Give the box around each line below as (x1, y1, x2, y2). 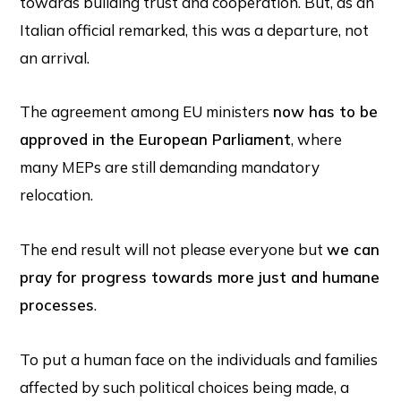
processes (20, 295, 95, 314)
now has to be (273, 102, 379, 122)
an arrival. (20, 47, 90, 67)
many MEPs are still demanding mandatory (20, 158, 320, 177)
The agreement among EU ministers (20, 102, 274, 122)
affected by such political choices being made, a (20, 377, 350, 397)
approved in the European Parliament (20, 130, 292, 149)
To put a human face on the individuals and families (20, 349, 379, 369)
